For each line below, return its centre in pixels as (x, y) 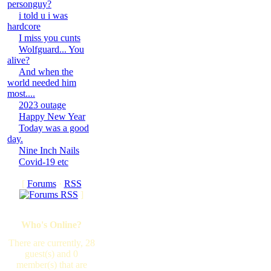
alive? (18, 60)
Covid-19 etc (44, 162)
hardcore (24, 26)
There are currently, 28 (51, 243)
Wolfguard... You (51, 49)
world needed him (42, 83)
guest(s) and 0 (51, 254)
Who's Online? (51, 225)
